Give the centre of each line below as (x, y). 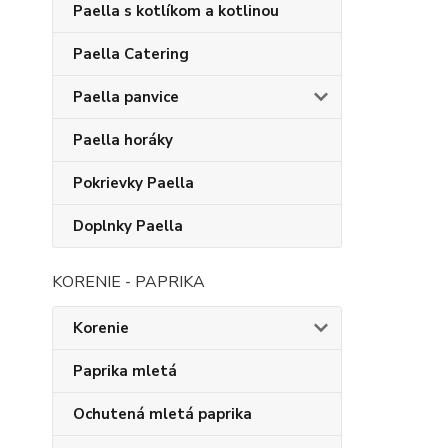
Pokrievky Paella (133, 183)
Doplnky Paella (128, 226)
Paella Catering (131, 54)
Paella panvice (126, 97)
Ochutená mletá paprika (162, 414)
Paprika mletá (125, 371)
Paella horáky (123, 140)
